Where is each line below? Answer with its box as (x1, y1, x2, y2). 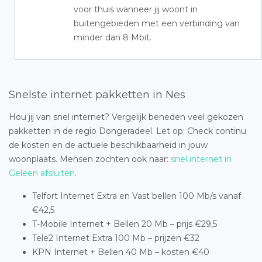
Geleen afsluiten (9, 168, 75, 178)
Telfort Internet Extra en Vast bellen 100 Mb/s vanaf (32, 191, 241, 201)
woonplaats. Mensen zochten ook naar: (9, 154, 171, 164)
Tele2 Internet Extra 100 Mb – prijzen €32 (32, 233, 199, 243)
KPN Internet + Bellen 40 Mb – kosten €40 (32, 247, 209, 257)
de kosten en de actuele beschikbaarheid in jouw (9, 140, 208, 150)
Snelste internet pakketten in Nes (9, 88, 185, 101)
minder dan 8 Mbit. (74, 32, 151, 43)
